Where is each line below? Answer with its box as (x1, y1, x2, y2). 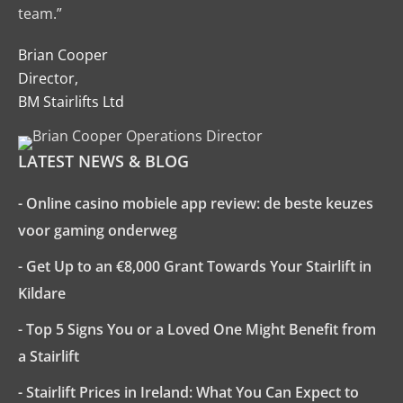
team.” (18, 4, 62, 23)
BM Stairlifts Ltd (18, 92, 124, 112)
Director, (18, 68, 78, 88)
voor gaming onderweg (18, 220, 177, 240)
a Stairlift (18, 346, 79, 366)
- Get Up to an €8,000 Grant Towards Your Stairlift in (18, 256, 372, 276)
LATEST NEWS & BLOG (18, 150, 189, 172)
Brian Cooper (18, 45, 108, 65)
